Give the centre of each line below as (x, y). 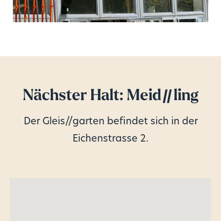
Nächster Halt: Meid (92, 96)
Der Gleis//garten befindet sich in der (110, 122)
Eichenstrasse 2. (110, 139)
